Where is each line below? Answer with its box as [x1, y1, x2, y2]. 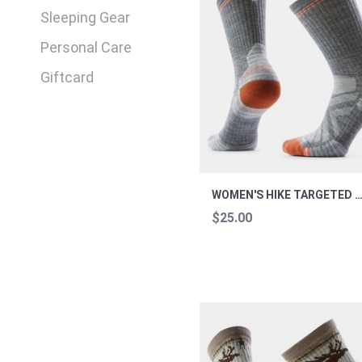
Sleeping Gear [40, 8, 131, 26]
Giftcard [40, 68, 95, 86]
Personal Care [40, 38, 133, 56]
